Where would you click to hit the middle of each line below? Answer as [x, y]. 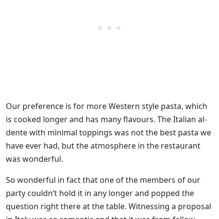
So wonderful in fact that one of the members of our [103, 180]
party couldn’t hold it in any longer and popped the [100, 193]
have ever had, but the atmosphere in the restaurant [103, 145]
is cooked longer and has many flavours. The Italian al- [106, 119]
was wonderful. [34, 159]
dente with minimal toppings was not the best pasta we [109, 132]
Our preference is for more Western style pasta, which [107, 106]
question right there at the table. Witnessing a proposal [109, 206]
